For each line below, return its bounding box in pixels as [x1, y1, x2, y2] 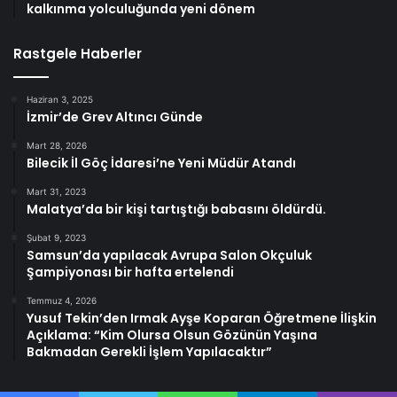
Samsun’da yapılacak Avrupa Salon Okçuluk [27, 245, 312, 264]
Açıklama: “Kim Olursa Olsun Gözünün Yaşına [27, 325, 317, 344]
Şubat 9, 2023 [27, 231, 86, 243]
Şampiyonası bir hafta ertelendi [27, 262, 234, 281]
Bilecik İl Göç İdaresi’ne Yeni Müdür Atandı [27, 153, 296, 172]
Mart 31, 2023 [27, 185, 86, 197]
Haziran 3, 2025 [27, 93, 93, 105]
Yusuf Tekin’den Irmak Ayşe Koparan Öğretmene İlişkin [27, 308, 377, 327]
